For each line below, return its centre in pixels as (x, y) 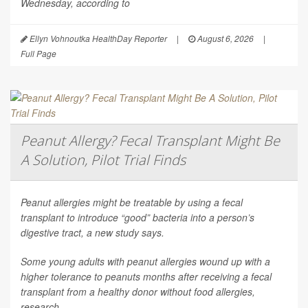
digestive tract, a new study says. (92, 233)
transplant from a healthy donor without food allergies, (138, 292)
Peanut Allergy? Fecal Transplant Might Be (150, 141)
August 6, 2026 (224, 38)
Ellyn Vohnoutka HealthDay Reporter (97, 38)
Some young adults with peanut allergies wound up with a (145, 262)
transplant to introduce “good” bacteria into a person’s (137, 218)
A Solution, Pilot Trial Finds (103, 160)
